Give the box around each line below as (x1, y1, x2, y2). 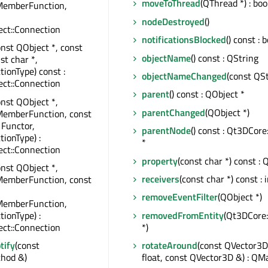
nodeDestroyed (142, 14, 205, 29)
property (142, 153, 178, 168)
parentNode (142, 123, 191, 138)
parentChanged (142, 105, 205, 120)
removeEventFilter (142, 190, 218, 205)
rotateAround (142, 238, 197, 253)
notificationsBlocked (142, 32, 226, 47)
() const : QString (191, 50, 258, 65)
